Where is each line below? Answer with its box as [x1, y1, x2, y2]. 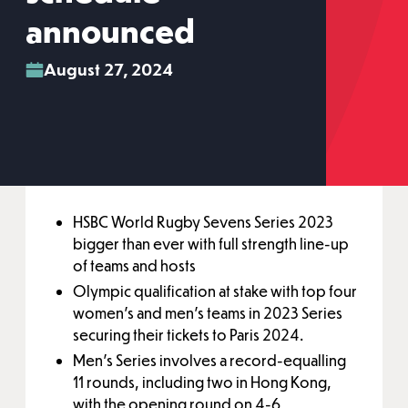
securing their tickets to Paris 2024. [73, 325, 303, 344]
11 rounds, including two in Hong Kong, [73, 372, 331, 392]
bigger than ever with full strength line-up [73, 234, 349, 253]
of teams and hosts [73, 256, 196, 275]
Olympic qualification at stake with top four [73, 281, 357, 301]
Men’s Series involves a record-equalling [73, 351, 346, 370]
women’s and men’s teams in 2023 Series [73, 303, 342, 322]
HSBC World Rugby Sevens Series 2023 [73, 212, 333, 231]
